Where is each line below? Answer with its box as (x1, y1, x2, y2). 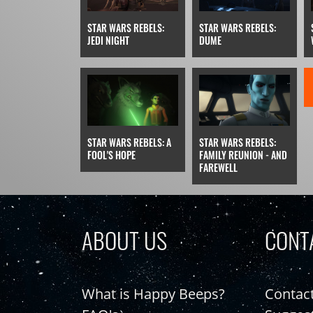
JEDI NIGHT (87, 33, 129, 48)
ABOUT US (82, 223, 167, 258)
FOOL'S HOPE (87, 147, 136, 163)
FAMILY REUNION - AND (198, 147, 287, 163)
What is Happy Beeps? (82, 284, 225, 304)
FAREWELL (198, 160, 238, 175)
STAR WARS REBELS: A (87, 135, 171, 150)
